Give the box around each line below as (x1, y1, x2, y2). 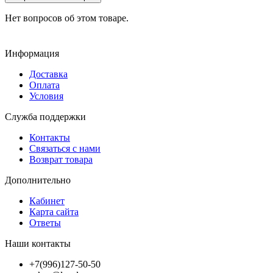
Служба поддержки (5, 111, 86, 122)
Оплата (29, 79, 60, 90)
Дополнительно (5, 174, 71, 185)
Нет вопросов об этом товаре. (5, 12, 129, 23)
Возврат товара (29, 154, 93, 165)
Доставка (29, 68, 68, 79)
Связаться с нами (29, 143, 101, 154)
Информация (5, 48, 59, 58)
